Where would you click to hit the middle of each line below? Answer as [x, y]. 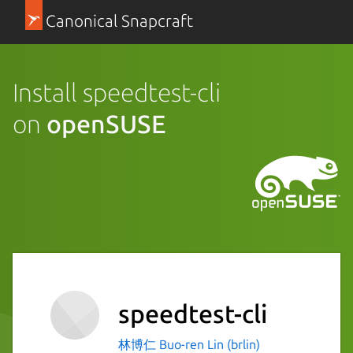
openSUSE [106, 123]
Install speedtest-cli [117, 92]
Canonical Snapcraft [119, 21]
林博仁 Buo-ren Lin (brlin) [189, 344]
